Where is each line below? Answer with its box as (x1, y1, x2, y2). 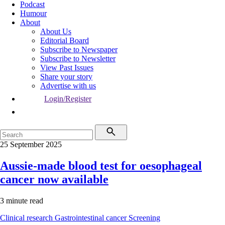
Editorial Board (40, 36, 89, 45)
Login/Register (44, 94, 91, 103)
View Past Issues (40, 63, 93, 72)
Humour (20, 9, 47, 18)
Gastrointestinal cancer (55, 213, 129, 222)
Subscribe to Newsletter (40, 54, 116, 63)
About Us (40, 27, 71, 36)
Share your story (40, 72, 92, 81)
